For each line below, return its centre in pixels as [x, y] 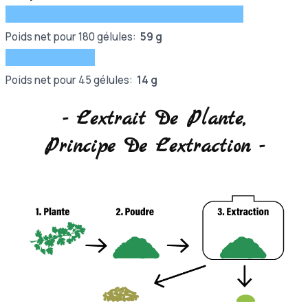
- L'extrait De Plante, [154, 120]
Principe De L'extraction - [154, 147]
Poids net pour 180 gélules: [73, 36]
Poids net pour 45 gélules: [71, 80]
